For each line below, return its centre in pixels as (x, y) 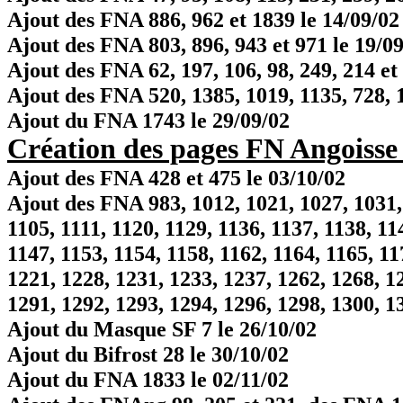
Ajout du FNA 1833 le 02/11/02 (148, 379)
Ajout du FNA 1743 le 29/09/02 (148, 120)
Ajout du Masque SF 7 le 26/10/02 (162, 329)
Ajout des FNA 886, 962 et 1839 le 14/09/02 (203, 19)
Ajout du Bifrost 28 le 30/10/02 (148, 354)
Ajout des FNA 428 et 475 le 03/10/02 (176, 178)
